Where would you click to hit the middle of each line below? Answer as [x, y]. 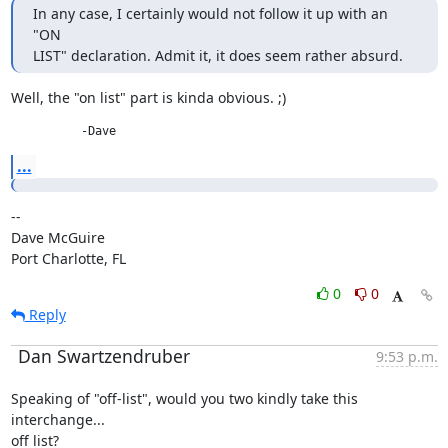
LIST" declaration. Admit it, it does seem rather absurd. [217, 55]
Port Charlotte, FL [68, 258]
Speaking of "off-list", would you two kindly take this [184, 398]
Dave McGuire [57, 237]
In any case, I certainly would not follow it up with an [210, 13]
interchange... [57, 419]
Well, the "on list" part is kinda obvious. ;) [148, 97]
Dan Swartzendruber [103, 356]
